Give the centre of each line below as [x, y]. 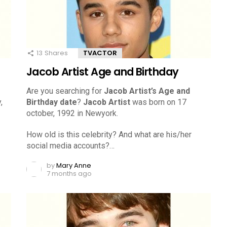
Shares [56, 53]
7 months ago [69, 173]
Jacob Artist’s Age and [147, 91]
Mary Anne [74, 165]
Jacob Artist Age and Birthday [103, 71]
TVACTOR [100, 53]
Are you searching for [65, 91]
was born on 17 [158, 102]
